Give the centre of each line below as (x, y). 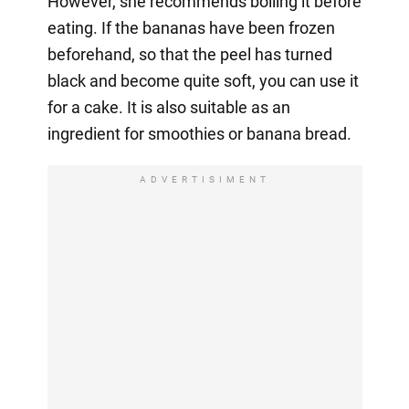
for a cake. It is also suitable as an (168, 107)
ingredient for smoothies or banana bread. (199, 133)
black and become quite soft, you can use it (203, 80)
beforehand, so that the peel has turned (189, 54)
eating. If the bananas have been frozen (191, 27)
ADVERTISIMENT (204, 179)
